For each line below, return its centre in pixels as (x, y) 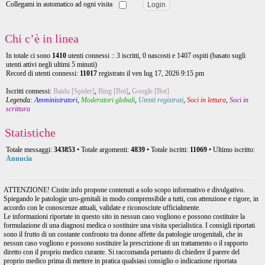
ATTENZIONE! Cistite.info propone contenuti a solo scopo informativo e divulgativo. (124, 190)
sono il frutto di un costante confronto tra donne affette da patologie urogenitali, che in (123, 235)
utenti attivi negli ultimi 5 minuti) (51, 65)
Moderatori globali (108, 100)
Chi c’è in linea (42, 39)
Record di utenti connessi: (43, 74)
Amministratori (56, 100)
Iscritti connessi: (30, 91)
